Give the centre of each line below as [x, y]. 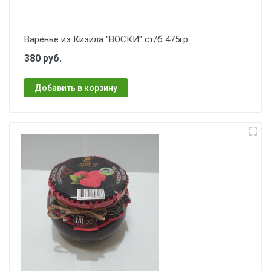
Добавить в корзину [76, 87]
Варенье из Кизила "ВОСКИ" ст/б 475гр [106, 39]
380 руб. [43, 58]
